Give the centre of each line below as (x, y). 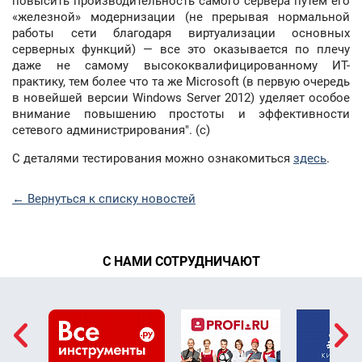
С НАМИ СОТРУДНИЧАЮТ (181, 261)
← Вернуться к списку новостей (104, 198)
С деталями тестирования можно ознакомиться (153, 158)
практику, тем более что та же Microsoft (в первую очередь (181, 81)
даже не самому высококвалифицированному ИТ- (181, 65)
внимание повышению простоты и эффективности (181, 114)
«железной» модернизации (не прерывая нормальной (181, 17)
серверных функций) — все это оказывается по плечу (181, 49)
